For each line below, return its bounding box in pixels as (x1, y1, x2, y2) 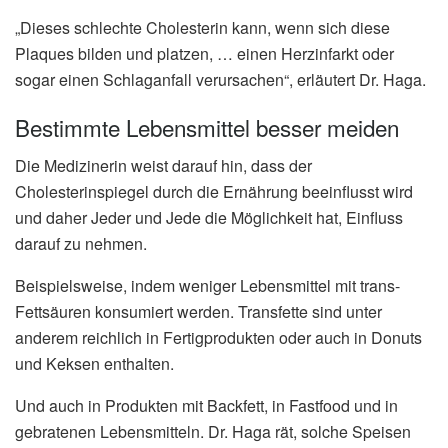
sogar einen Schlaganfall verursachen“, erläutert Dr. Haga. (15, 68, 426, 92)
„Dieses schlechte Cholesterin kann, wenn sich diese (15, 16, 390, 40)
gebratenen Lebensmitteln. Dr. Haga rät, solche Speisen (15, 420, 411, 444)
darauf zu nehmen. (15, 232, 147, 256)
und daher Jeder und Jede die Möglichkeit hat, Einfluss (15, 206, 403, 230)
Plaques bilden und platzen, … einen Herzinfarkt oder (15, 42, 394, 66)
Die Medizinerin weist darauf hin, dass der (15, 154, 312, 178)
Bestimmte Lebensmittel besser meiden (15, 110, 399, 143)
